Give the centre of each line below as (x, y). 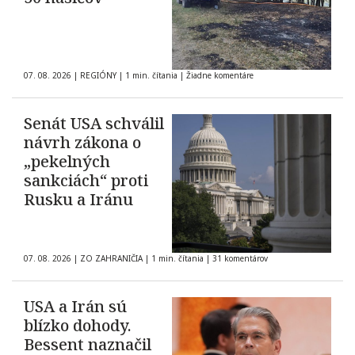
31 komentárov (240, 259)
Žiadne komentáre (220, 76)
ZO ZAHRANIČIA (111, 259)
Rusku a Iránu (78, 200)
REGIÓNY (98, 76)
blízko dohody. (78, 326)
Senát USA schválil (94, 124)
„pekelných (67, 162)
